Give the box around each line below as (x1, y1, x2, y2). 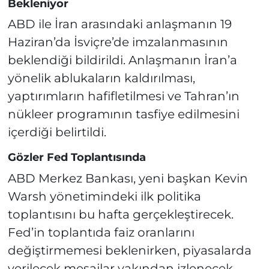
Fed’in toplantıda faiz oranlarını (7, 225, 195, 240)
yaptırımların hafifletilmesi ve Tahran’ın (7, 89, 240, 104)
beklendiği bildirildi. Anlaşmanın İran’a (7, 53, 237, 68)
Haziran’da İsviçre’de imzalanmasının (7, 35, 228, 50)
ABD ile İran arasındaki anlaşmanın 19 (7, 17, 232, 32)
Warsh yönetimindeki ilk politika (7, 189, 201, 204)
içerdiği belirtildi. (7, 125, 106, 140)
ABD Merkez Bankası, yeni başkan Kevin (7, 171, 248, 186)
